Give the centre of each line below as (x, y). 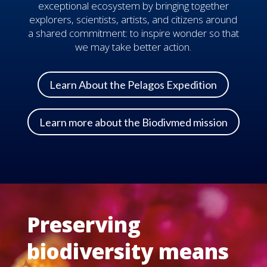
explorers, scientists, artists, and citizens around (133, 19)
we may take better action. (133, 46)
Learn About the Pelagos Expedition (133, 85)
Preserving (83, 224)
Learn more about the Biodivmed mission (133, 122)
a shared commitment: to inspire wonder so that (133, 33)
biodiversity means (128, 251)
